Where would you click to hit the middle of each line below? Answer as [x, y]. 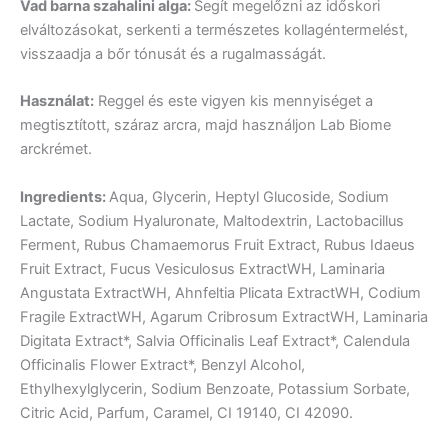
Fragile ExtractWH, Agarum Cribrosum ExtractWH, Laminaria [224, 316]
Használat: [57, 101]
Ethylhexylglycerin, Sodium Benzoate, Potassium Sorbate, [215, 388]
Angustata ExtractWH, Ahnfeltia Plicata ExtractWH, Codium [220, 292]
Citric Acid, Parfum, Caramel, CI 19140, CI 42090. [186, 412]
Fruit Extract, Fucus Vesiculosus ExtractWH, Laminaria [202, 268]
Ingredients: [64, 196]
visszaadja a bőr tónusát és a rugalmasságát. [173, 54]
